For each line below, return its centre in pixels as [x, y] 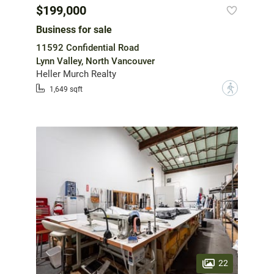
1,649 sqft [66, 89]
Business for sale [74, 30]
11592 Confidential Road [87, 48]
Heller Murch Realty [76, 74]
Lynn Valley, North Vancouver [95, 61]
